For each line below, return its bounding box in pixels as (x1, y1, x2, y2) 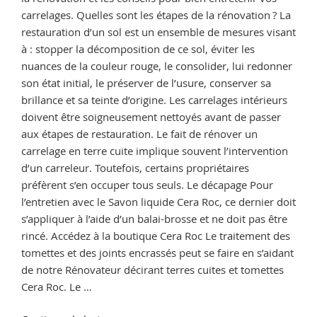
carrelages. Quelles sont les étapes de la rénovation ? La (21, 7, 291, 22)
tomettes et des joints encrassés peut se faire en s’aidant (21, 245, 294, 260)
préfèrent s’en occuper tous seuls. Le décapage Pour (21, 177, 273, 192)
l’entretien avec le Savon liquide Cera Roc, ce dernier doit (21, 194, 296, 209)
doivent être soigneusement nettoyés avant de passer (21, 109, 281, 124)
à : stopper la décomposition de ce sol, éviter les (21, 41, 255, 56)
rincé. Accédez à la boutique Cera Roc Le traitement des (21, 228, 290, 243)
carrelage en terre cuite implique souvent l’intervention (21, 143, 288, 158)
